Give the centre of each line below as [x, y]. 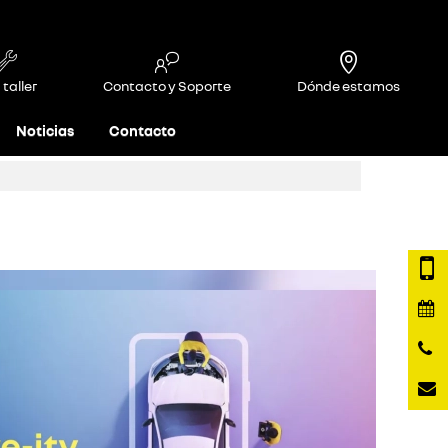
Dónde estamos [348, 85]
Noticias [44, 130]
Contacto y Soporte [167, 85]
